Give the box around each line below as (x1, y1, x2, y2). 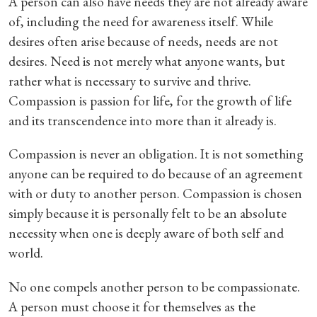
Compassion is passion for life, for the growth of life (8, 92, 292, 110)
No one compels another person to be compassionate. (8, 277, 300, 296)
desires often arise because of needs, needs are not (8, 33, 278, 51)
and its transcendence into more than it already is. (8, 112, 277, 130)
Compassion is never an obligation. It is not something (8, 145, 304, 163)
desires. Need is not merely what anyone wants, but (8, 52, 285, 71)
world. (8, 244, 43, 263)
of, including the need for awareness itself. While (8, 13, 273, 31)
